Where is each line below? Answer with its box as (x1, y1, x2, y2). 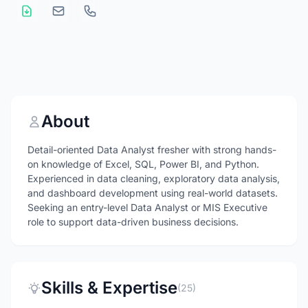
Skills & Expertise (41, 278, 177, 298)
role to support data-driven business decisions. (27, 216, 239, 228)
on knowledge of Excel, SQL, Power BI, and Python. (27, 158, 259, 170)
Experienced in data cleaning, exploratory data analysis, (27, 173, 280, 184)
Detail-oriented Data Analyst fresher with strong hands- (27, 144, 276, 155)
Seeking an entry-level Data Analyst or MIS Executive (27, 201, 267, 213)
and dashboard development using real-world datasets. (27, 187, 278, 199)
